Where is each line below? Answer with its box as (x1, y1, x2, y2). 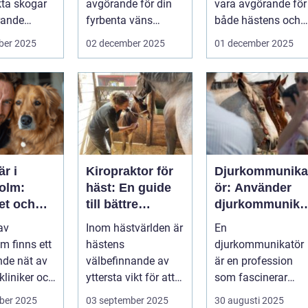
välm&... (86, 30, 125, 43)
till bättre (86, 197, 138, 211)
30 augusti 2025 (214, 294, 284, 306)
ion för (214, 213, 253, 228)
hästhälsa (86, 213, 143, 228)
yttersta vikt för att (86, 270, 175, 284)
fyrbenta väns (86, 13, 153, 27)
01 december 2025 (214, 37, 294, 49)
